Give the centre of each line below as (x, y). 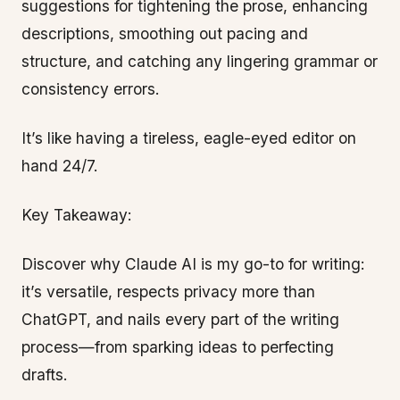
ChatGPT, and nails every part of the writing (180, 319)
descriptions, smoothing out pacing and (165, 33)
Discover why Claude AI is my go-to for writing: (193, 264)
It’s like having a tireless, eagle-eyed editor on (189, 138)
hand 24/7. (60, 166)
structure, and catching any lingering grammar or (200, 61)
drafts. (45, 375)
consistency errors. (91, 89)
